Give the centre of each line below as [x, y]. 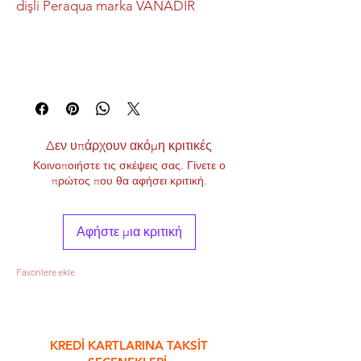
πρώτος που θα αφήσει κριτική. [129, 180]
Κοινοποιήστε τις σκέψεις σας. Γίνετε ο [129, 165]
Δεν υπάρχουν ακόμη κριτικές [129, 145]
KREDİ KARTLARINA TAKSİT [129, 345]
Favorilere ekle [46, 272]
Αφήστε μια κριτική [129, 232]
